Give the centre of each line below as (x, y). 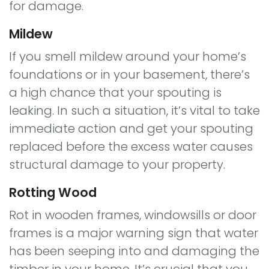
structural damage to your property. (117, 165)
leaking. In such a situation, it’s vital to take (134, 110)
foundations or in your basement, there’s (129, 74)
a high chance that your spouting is (115, 92)
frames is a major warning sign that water (134, 233)
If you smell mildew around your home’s (128, 56)
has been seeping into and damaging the (134, 251)
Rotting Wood (53, 192)
